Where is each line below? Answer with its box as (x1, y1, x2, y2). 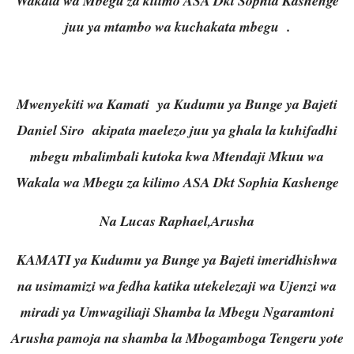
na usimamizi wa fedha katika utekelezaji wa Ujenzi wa (17, 275, 337, 296)
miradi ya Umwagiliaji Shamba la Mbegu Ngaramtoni (20, 301, 334, 322)
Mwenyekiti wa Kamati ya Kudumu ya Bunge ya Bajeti (17, 93, 337, 114)
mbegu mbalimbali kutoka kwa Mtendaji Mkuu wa (30, 145, 324, 166)
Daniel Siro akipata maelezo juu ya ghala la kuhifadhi (17, 119, 337, 140)
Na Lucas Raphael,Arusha (100, 210, 254, 231)
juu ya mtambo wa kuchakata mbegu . (64, 16, 290, 36)
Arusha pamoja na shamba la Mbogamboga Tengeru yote (10, 327, 344, 348)
